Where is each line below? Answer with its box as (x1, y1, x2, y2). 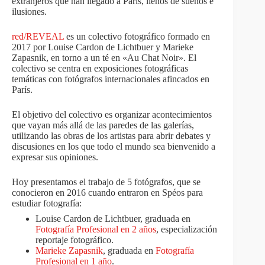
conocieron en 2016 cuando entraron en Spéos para (12, 188, 203, 198)
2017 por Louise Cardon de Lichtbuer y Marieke (12, 42, 193, 52)
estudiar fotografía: (12, 198, 82, 208)
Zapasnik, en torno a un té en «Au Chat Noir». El (12, 53, 196, 63)
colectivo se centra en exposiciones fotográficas (12, 63, 188, 73)
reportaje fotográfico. (35, 235, 114, 245)
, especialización (156, 224, 217, 234)
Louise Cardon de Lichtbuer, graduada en (35, 214, 190, 224)
